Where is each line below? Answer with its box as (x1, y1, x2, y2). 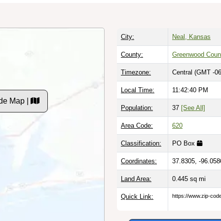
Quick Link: (121, 192, 153, 200)
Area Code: (121, 121, 153, 129)
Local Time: (121, 86, 154, 94)
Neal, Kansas (172, 33, 211, 40)
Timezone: (121, 68, 151, 76)
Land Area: (121, 175, 151, 183)
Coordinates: (121, 157, 157, 165)
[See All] (181, 104, 205, 111)
